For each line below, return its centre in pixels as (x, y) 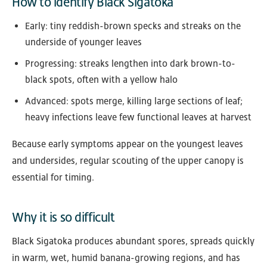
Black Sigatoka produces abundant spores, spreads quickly (133, 241)
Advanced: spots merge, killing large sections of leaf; (134, 101)
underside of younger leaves (83, 42)
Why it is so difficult (63, 218)
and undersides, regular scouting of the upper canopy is (128, 161)
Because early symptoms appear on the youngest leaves (128, 144)
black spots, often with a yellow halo (101, 80)
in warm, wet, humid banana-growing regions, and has (126, 258)
